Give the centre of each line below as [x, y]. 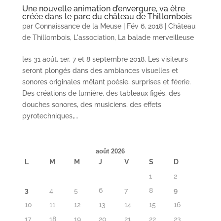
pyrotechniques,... [50, 116]
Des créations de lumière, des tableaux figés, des [101, 93]
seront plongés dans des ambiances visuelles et [100, 71]
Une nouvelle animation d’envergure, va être [103, 9]
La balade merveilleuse [156, 38]
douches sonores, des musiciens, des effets [92, 105]
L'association [94, 38]
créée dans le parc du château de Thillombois [107, 17]
